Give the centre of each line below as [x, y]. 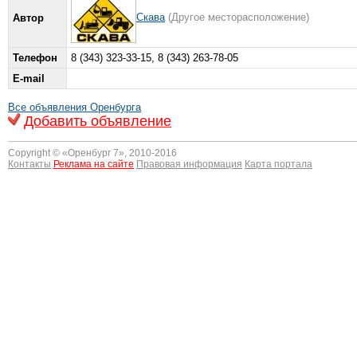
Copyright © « [38, 153]
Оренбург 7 [93, 153]
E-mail [29, 78]
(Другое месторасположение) [239, 18]
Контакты [29, 164]
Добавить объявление [98, 121]
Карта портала [279, 164]
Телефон [35, 58]
